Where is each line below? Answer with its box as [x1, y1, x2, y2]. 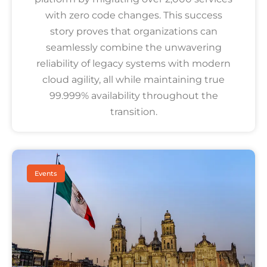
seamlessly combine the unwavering [45, 42, 222, 54]
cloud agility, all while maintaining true [42, 74, 225, 86]
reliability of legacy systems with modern [36, 58, 231, 70]
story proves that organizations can [49, 26, 218, 38]
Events [35, 169, 58, 178]
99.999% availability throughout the [49, 90, 218, 102]
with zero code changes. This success [45, 10, 222, 21]
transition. [110, 106, 157, 118]
